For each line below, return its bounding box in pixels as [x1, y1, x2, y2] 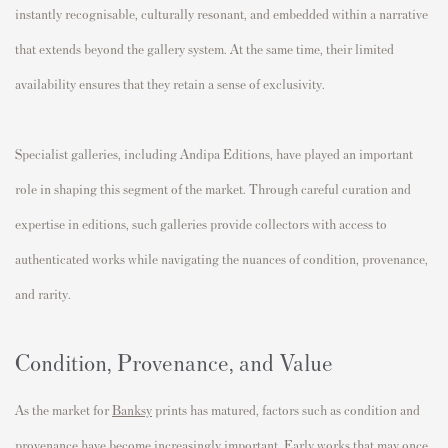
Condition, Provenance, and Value [15, 346, 333, 376]
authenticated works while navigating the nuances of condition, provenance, [15, 249, 428, 267]
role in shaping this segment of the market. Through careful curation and [15, 179, 411, 197]
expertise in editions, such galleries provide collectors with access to [15, 214, 387, 232]
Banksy [112, 400, 152, 418]
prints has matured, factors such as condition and [152, 400, 420, 418]
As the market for [15, 400, 112, 418]
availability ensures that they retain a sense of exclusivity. [15, 74, 325, 92]
